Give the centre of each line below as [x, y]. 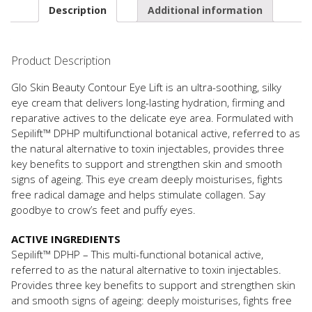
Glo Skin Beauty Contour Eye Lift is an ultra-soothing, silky [146, 87]
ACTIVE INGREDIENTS [66, 239]
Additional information [205, 10]
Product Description [61, 61]
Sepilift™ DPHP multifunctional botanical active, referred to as [156, 133]
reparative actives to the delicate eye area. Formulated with [152, 118]
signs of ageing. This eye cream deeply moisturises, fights [147, 179]
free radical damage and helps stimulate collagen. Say [138, 195]
